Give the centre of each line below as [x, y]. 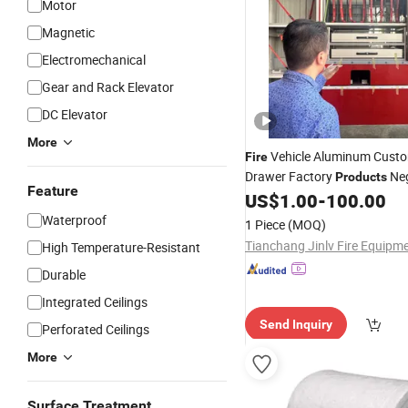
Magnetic [68, 32]
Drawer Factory [290, 176]
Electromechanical [94, 60]
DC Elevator [75, 114]
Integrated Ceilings [95, 302]
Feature [53, 191]
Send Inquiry [296, 324]
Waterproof [74, 220]
